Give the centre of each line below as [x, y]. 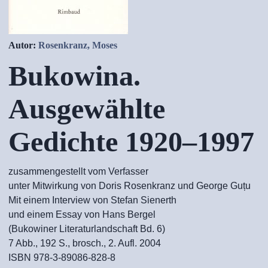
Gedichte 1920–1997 [131, 141]
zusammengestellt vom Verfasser [78, 171]
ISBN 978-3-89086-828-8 [62, 258]
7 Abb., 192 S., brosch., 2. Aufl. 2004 [85, 243]
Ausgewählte [87, 109]
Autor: [23, 45]
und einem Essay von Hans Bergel [82, 214]
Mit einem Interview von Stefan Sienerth [92, 200]
